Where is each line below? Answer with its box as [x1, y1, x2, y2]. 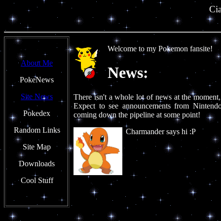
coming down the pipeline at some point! [74, 110, 200, 119]
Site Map [23, 143, 51, 151]
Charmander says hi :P [124, 127, 196, 136]
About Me [21, 59, 53, 67]
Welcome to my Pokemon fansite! [108, 44, 213, 53]
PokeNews [20, 75, 54, 84]
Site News [21, 92, 53, 101]
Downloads [19, 159, 55, 168]
